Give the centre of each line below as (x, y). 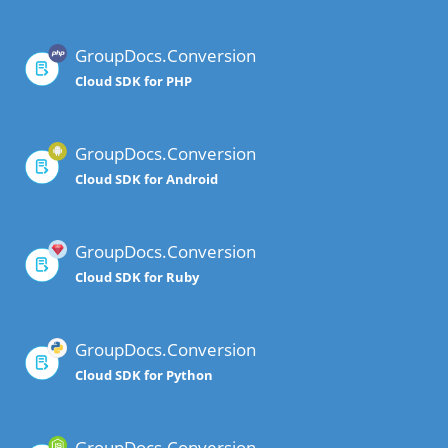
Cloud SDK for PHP (133, 81)
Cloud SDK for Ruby (137, 277)
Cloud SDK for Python (144, 375)
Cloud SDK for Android (146, 179)
